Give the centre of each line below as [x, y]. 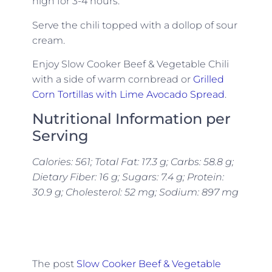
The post [54, 264]
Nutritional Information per [131, 119]
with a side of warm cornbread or [112, 79]
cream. [48, 40]
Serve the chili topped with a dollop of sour [134, 25]
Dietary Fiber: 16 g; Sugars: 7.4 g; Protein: [128, 177]
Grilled [208, 79]
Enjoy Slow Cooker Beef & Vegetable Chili [130, 64]
